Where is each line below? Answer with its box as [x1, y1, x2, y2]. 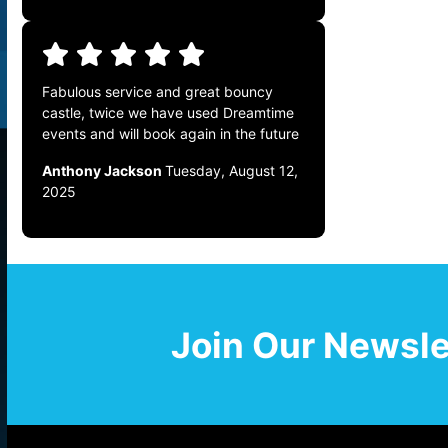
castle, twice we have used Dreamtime [42, 104, 294, 122]
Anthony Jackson [42, 162, 165, 180]
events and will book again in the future [42, 125, 299, 143]
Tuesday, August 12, [165, 162, 298, 180]
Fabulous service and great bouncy [42, 83, 273, 101]
